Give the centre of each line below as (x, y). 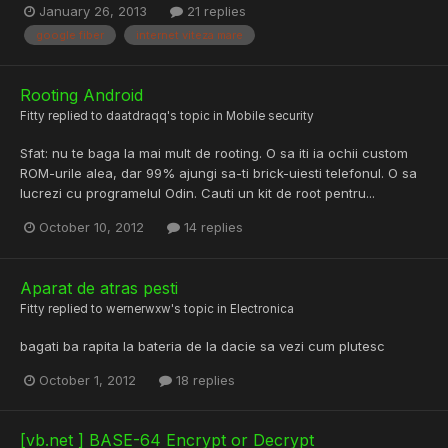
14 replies (211, 227)
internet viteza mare (189, 35)
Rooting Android (81, 95)
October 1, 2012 (87, 379)
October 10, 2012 (91, 227)
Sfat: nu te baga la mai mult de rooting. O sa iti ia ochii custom (214, 153)
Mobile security (270, 116)
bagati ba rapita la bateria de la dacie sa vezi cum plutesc (202, 345)
